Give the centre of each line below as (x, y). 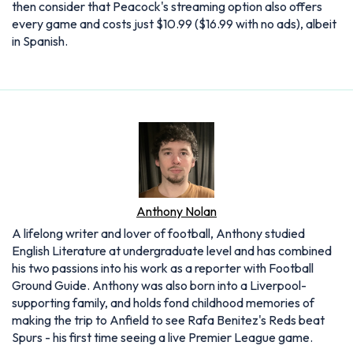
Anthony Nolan (176, 211)
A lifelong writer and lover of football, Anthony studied (158, 233)
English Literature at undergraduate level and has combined (172, 250)
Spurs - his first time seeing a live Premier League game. (162, 337)
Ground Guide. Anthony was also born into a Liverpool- (159, 285)
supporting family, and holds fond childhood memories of (163, 302)
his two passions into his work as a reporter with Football (163, 268)
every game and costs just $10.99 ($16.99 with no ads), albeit (174, 23)
